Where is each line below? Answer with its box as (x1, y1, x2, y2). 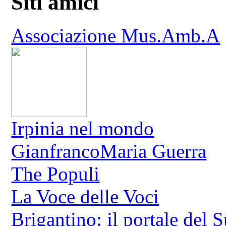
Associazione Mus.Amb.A (11, 25, 220, 47)
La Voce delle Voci (11, 186, 159, 208)
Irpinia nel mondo (11, 118, 154, 140)
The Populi (11, 163, 100, 185)
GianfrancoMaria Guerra (11, 140, 207, 162)
